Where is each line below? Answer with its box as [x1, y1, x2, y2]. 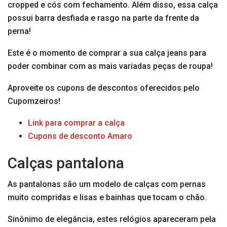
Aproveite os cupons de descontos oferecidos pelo [8, 83, 200, 93]
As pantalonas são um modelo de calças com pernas [8, 179, 206, 190]
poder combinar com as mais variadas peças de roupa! [8, 61, 213, 71]
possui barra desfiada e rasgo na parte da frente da [8, 13, 199, 23]
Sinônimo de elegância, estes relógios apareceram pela [8, 214, 216, 224]
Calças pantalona [8, 154, 124, 172]
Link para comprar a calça [28, 118, 125, 128]
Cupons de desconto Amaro [28, 131, 132, 141]
